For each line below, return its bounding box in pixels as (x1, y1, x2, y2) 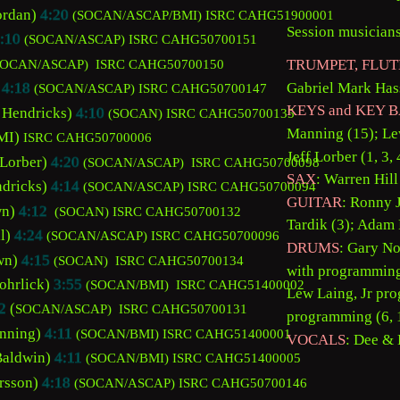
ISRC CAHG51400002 (172, 278, 304, 293)
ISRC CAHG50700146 (179, 375, 307, 390)
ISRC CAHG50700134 (115, 253, 244, 268)
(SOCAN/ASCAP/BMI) (72, 7, 205, 22)
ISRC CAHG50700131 (115, 302, 247, 317)
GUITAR (287, 193, 342, 211)
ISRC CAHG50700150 (92, 56, 224, 71)
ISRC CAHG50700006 (23, 130, 152, 146)
